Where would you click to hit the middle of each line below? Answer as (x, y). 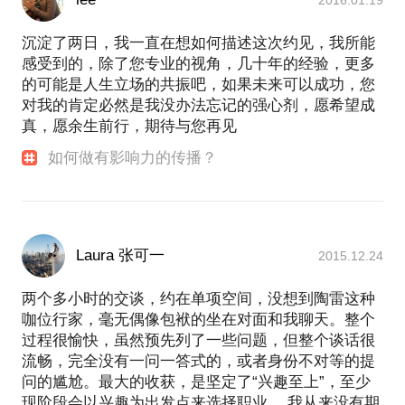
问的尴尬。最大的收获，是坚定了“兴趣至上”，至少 (196, 381)
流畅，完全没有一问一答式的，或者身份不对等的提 (198, 361)
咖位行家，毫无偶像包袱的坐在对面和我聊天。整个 (198, 319)
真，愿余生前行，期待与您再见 (129, 126)
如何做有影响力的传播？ (133, 157)
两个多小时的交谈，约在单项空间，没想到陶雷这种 (198, 298)
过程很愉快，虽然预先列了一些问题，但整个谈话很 (198, 340)
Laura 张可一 (120, 255)
